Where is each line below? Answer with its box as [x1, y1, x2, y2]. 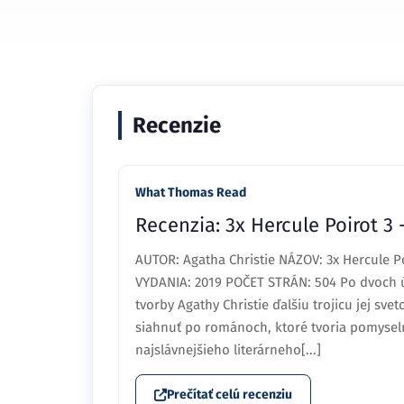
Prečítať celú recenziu [167, 387, 292, 402]
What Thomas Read [135, 185, 246, 200]
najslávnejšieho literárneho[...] [135, 342, 321, 358]
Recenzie [133, 113, 221, 138]
